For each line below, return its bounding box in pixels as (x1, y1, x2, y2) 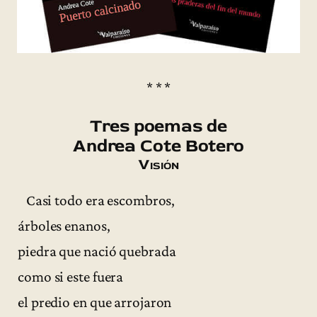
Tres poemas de (90, 114, 227, 137)
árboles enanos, (18, 217, 110, 234)
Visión (138, 154, 179, 174)
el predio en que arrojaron (18, 293, 172, 311)
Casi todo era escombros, (18, 191, 175, 209)
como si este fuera (18, 267, 124, 285)
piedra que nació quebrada (18, 242, 176, 260)
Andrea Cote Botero (72, 134, 245, 157)
